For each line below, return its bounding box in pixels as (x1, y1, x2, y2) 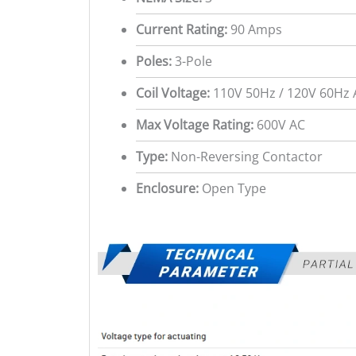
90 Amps (227, 20, 282, 38)
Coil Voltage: (136, 83, 210, 102)
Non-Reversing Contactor (168, 147, 323, 165)
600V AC (253, 115, 305, 133)
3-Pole (172, 52, 212, 70)
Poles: (136, 52, 172, 70)
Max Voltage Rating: (136, 115, 253, 133)
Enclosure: (136, 179, 199, 197)
